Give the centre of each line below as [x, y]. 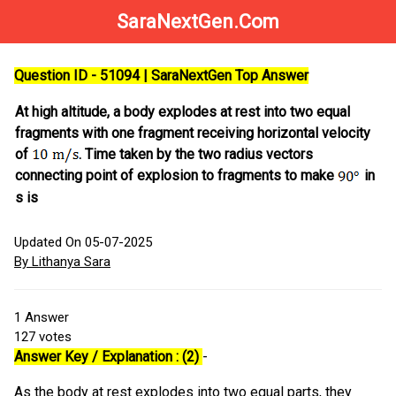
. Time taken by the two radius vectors [196, 155]
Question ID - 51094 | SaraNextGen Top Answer [161, 76]
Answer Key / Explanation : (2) [108, 357]
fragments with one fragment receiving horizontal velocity [193, 133]
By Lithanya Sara [62, 262]
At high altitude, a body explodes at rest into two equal [183, 112]
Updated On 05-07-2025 [83, 243]
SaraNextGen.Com [198, 22]
